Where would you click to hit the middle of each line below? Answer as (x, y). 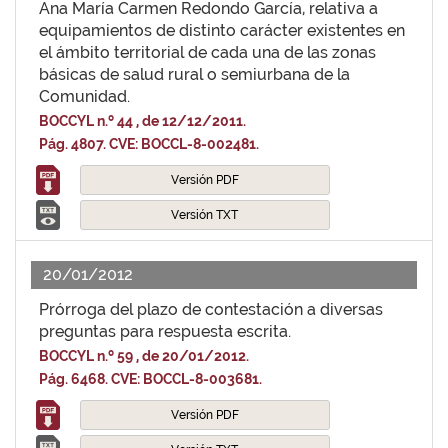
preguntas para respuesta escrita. (165, 331)
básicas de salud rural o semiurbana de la (194, 74)
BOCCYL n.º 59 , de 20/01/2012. (144, 356)
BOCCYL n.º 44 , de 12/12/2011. (142, 121)
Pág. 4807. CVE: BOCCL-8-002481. (149, 144)
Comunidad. (84, 96)
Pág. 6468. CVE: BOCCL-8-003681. (150, 379)
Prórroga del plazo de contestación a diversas (211, 309)
